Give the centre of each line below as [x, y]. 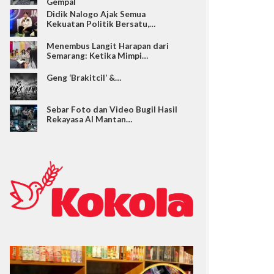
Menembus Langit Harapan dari [108, 46]
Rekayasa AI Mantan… [89, 119]
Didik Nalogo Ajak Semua [96, 14]
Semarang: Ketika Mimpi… [97, 55]
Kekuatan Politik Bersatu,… [101, 24]
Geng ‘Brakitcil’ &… [84, 77]
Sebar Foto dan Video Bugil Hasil [112, 109]
